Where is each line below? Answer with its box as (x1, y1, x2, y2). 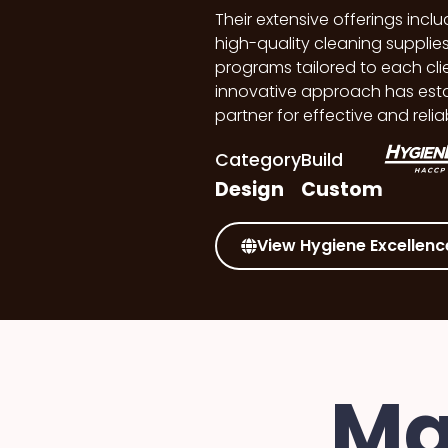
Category (214, 148, 301, 173)
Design (214, 176, 284, 204)
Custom (300, 176, 383, 204)
